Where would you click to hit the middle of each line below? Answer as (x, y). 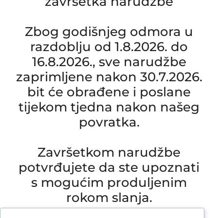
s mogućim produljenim (109, 182)
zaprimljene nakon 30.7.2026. (109, 77)
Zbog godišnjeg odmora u (109, 32)
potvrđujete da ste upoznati (109, 167)
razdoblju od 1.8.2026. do (109, 47)
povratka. (109, 122)
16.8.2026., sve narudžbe (109, 62)
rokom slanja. (109, 198)
